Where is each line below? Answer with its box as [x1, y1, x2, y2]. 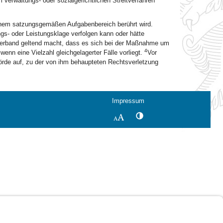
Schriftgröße [123, 112, 162, 121]
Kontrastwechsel [142, 111, 191, 119]
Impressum [112, 97, 144, 105]
